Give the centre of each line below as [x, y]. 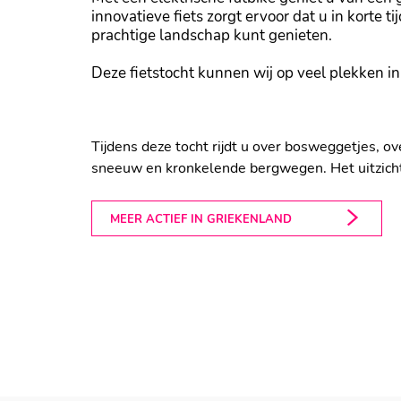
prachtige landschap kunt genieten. [212, 35]
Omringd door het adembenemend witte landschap [234, 104]
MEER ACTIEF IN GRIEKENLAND [201, 219]
